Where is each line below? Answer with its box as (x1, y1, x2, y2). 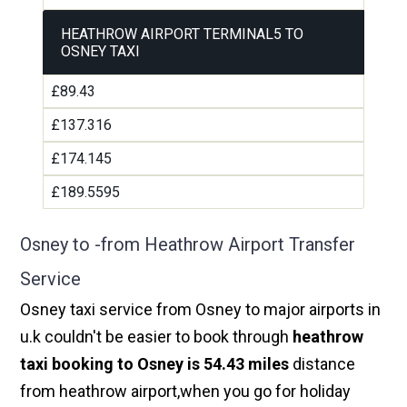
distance (289, 354, 356, 374)
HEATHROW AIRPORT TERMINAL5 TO (61, 25, 304, 44)
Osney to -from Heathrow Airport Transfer (20, 233, 356, 256)
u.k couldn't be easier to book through (20, 327, 293, 347)
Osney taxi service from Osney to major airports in (20, 300, 382, 320)
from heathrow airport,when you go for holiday (20, 382, 352, 402)
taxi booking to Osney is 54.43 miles (20, 354, 290, 374)
